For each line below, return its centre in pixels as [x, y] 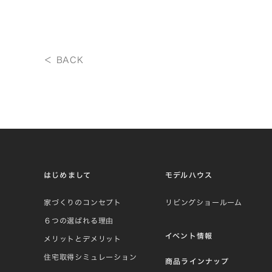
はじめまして [68, 175]
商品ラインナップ [197, 261]
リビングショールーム [204, 202]
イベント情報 [189, 235]
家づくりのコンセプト [83, 202]
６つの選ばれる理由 [79, 220]
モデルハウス [189, 175]
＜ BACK [64, 60]
